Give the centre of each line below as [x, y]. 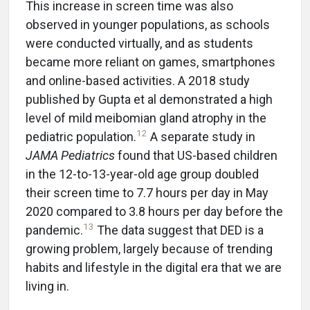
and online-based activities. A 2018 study [138, 81]
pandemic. [54, 230]
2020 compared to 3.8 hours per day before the [154, 212]
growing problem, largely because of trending [149, 249]
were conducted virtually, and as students [139, 44]
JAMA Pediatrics [70, 156]
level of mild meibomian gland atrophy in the [146, 118]
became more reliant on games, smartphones [151, 62]
